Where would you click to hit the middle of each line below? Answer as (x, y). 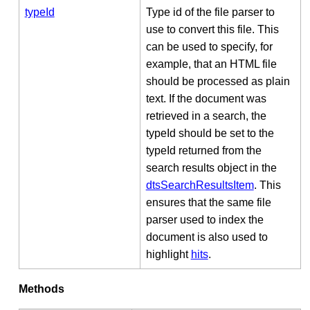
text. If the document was (206, 98)
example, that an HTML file (211, 64)
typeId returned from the (203, 150)
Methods (41, 289)
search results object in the (211, 167)
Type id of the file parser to (210, 12)
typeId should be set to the (210, 133)
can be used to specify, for (209, 46)
